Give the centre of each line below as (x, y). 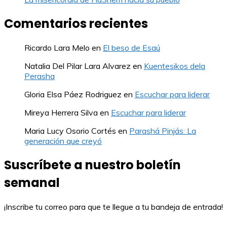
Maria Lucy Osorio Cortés (70, 131)
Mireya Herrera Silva (61, 113)
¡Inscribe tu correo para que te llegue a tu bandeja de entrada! (113, 207)
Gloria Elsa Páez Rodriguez (73, 94)
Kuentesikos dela (175, 66)
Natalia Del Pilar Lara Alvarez (78, 66)
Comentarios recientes (76, 24)
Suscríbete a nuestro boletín (92, 165)
